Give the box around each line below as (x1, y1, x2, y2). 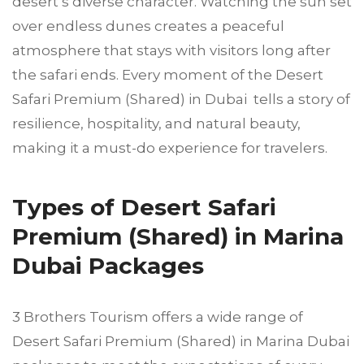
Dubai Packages (12, 251, 204, 279)
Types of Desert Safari (12, 193, 276, 221)
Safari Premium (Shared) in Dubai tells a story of (12, 90, 350, 107)
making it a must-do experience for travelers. (12, 139, 327, 156)
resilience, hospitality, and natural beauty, (12, 115, 301, 132)
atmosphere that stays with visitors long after (12, 41, 331, 58)
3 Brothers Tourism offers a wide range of (12, 308, 303, 325)
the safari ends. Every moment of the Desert (12, 66, 323, 83)
